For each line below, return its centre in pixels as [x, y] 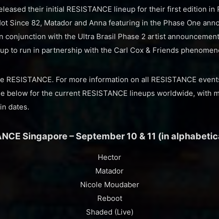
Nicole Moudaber [109, 184]
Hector [109, 157]
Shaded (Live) [109, 212]
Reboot [109, 198]
